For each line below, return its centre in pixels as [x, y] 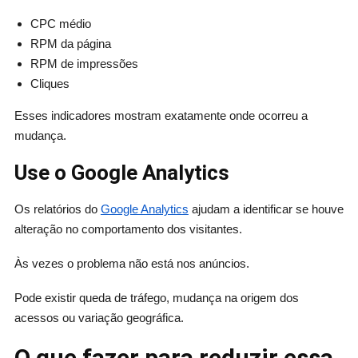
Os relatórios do [57, 209]
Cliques [50, 84]
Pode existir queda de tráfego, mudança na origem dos [156, 298]
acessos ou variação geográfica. [99, 318]
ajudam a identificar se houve [266, 209]
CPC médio [60, 24]
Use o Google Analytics [121, 173]
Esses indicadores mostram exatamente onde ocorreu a [161, 116]
